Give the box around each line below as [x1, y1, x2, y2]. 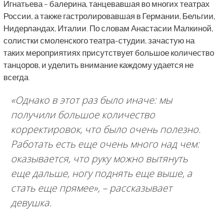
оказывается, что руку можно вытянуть [10, 152, 188, 166]
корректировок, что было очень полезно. [10, 123, 201, 136]
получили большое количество [10, 108, 155, 122]
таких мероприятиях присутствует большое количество [3, 47, 214, 58]
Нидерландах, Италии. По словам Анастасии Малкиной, [3, 23, 213, 34]
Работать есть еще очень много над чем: [10, 137, 199, 151]
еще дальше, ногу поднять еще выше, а [10, 167, 192, 180]
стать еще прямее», [10, 181, 100, 195]
